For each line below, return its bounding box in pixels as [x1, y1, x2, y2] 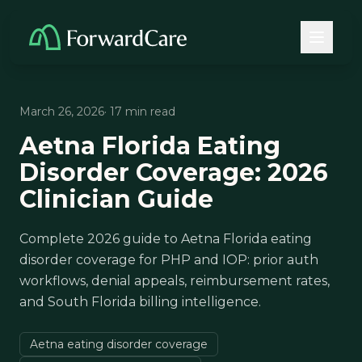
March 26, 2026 [19, 104, 104, 119]
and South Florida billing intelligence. [19, 294, 261, 309]
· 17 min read [104, 104, 175, 119]
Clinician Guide [19, 184, 213, 214]
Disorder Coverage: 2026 [19, 158, 328, 187]
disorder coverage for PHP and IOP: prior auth [19, 252, 318, 267]
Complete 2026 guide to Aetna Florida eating [19, 231, 312, 246]
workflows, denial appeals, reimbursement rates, [19, 273, 330, 288]
